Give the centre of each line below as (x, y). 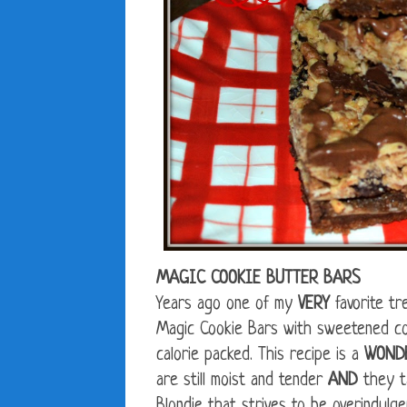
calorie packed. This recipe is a (260, 356)
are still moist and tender (242, 382)
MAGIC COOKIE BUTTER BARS (258, 280)
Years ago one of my (227, 305)
